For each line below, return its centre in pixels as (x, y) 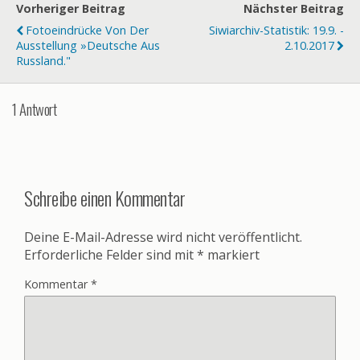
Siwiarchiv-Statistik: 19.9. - (276, 30)
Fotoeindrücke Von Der (87, 30)
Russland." (43, 60)
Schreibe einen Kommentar (105, 197)
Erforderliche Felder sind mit (110, 254)
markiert (232, 254)
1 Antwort (35, 109)
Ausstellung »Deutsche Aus (88, 45)
